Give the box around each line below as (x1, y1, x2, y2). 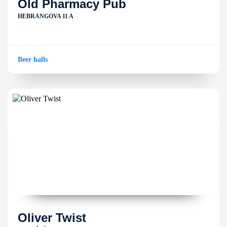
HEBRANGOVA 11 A (18, 13, 73, 20)
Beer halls (18, 56, 48, 63)
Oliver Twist (18, 211, 86, 224)
